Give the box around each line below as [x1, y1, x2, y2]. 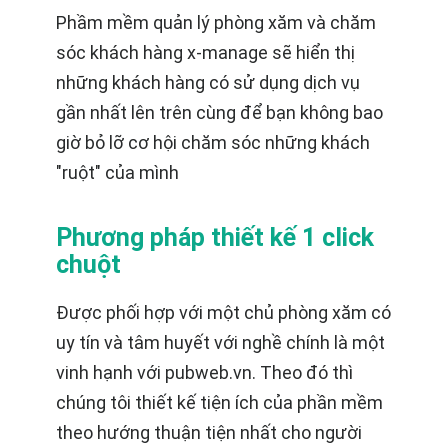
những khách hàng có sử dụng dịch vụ [56, 71, 360, 93]
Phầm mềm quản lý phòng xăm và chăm [56, 11, 376, 33]
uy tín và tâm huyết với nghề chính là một [56, 331, 385, 353]
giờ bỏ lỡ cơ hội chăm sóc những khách [56, 131, 370, 153]
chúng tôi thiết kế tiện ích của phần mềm [56, 391, 383, 413]
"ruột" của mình [56, 161, 179, 183]
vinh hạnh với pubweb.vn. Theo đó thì [56, 361, 353, 383]
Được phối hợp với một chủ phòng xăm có [56, 301, 391, 323]
